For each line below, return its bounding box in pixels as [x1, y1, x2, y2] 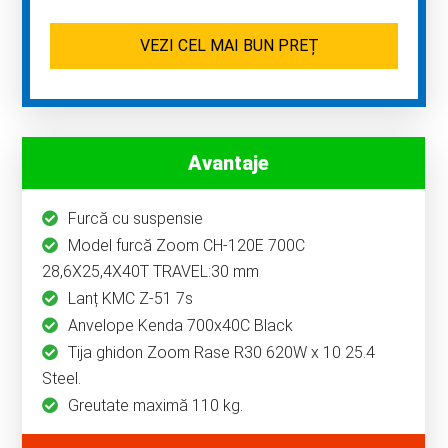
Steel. [42, 369, 82, 389]
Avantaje [188, 151, 270, 176]
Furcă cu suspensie [68, 209, 204, 229]
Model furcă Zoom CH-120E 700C [68, 236, 306, 256]
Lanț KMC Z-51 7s [68, 289, 194, 309]
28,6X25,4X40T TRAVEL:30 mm [42, 262, 260, 282]
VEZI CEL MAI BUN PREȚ [139, 36, 319, 56]
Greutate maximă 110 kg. [68, 396, 244, 416]
